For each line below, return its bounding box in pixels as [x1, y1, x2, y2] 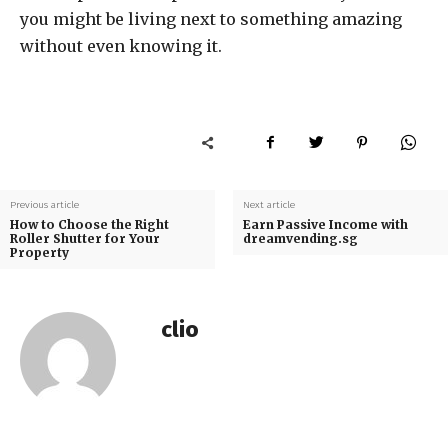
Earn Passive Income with [242, 216, 408, 232]
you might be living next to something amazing [20, 8, 402, 29]
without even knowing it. [20, 35, 222, 56]
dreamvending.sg [242, 230, 358, 246]
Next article [242, 198, 295, 211]
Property [10, 244, 69, 260]
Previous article [10, 198, 79, 211]
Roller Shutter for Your [10, 230, 160, 246]
